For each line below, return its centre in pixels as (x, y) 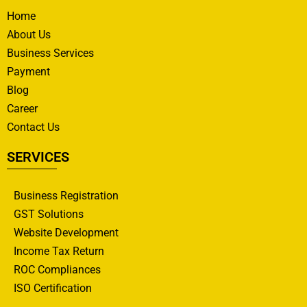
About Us (29, 34)
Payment (28, 71)
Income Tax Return (59, 251)
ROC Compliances (57, 269)
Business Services (50, 53)
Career (22, 108)
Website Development (66, 232)
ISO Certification (53, 288)
